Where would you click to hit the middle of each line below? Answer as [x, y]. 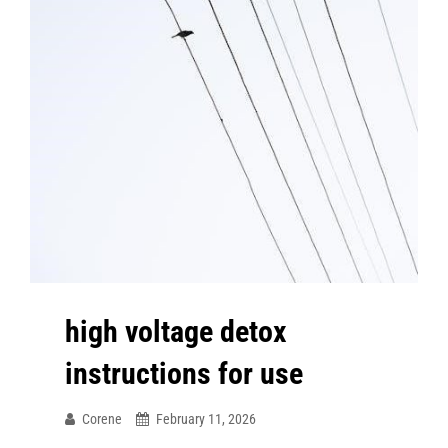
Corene [102, 418]
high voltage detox [176, 331]
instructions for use [184, 373]
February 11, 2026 [206, 418]
